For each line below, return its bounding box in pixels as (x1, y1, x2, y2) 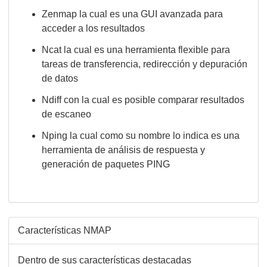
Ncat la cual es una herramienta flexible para (42, 45, 230, 55)
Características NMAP (18, 225, 111, 235)
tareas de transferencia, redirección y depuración (42, 59, 247, 69)
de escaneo (42, 109, 91, 119)
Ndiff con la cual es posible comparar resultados (42, 95, 244, 105)
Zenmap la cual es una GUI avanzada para (42, 9, 223, 19)
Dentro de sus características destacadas (18, 255, 191, 265)
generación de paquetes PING (42, 159, 170, 169)
